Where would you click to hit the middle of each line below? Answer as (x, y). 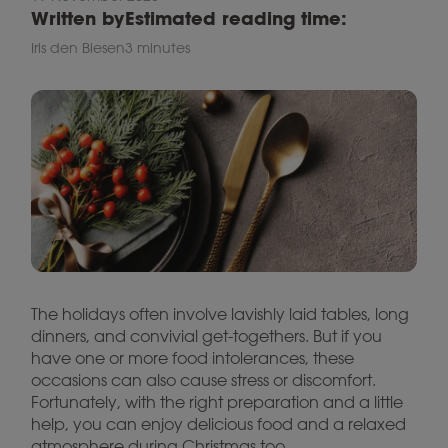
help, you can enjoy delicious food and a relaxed (218, 424)
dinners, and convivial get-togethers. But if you (206, 336)
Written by (77, 18)
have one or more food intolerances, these (192, 358)
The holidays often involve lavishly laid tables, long (220, 314)
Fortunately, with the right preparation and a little (217, 402)
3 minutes (157, 48)
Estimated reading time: (236, 18)
